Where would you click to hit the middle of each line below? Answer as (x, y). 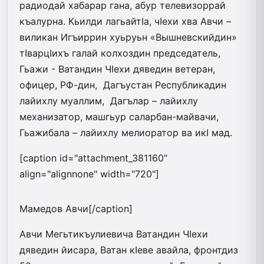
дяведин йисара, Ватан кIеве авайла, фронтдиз (129, 250)
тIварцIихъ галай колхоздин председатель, (120, 53)
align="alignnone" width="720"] (89, 174)
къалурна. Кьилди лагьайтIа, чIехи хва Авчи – (125, 21)
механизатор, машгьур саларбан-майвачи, (119, 116)
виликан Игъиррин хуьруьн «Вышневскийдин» (128, 37)
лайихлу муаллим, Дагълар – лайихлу (109, 100)
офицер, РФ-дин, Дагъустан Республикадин (123, 85)
